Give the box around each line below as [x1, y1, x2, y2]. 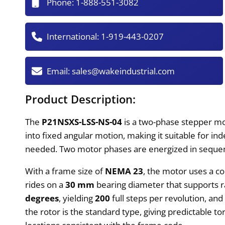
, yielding [59, 192, 95, 204]
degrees [25, 192, 59, 204]
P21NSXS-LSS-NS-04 [42, 116, 123, 128]
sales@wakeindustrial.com [72, 65, 175, 77]
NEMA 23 [105, 165, 144, 177]
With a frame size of [25, 165, 105, 177]
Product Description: [25, 91, 136, 106]
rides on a [25, 178, 66, 190]
